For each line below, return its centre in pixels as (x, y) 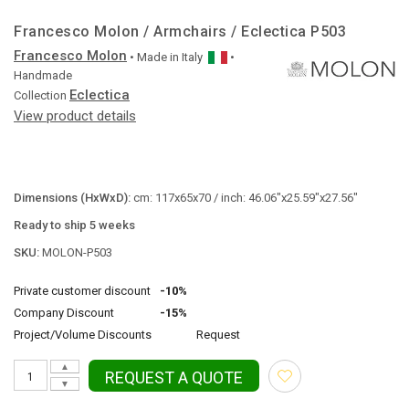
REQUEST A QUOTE (174, 378)
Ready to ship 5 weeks (74, 225)
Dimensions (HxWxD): (73, 198)
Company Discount (64, 313)
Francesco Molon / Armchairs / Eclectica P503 (180, 31)
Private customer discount (82, 291)
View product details (75, 116)
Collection (40, 95)
